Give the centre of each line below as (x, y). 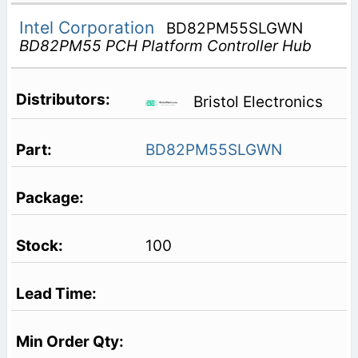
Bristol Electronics (258, 101)
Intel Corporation (89, 28)
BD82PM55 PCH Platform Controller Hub (165, 46)
